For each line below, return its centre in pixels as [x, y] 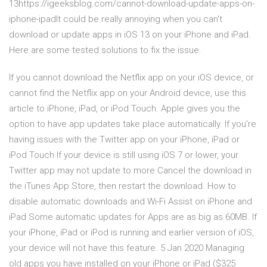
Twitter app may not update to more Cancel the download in [130, 171]
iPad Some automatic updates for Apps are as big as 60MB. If [133, 217]
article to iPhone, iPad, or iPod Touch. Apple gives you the [125, 109]
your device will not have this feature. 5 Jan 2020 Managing [127, 248]
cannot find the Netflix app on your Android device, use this [128, 93]
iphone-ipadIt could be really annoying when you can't [116, 19]
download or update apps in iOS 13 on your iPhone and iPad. [130, 35]
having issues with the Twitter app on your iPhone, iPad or [124, 140]
